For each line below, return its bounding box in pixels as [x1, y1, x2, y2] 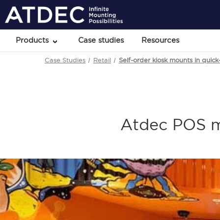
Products [16, 35, 52, 44]
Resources [141, 35, 180, 44]
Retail [93, 56, 111, 63]
